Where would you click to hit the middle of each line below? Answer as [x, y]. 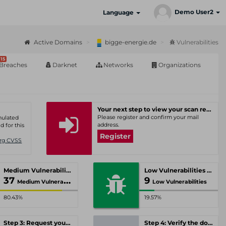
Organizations [179, 65]
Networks [118, 65]
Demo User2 [195, 12]
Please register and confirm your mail [148, 117]
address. [108, 125]
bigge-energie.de [130, 42]
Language [119, 12]
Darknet [64, 65]
